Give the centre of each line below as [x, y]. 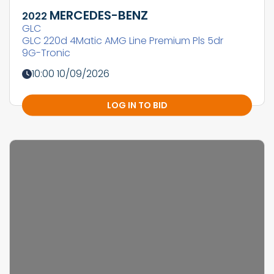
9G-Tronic [46, 53]
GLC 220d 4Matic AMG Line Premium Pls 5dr [123, 40]
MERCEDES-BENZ [99, 15]
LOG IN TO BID [137, 105]
